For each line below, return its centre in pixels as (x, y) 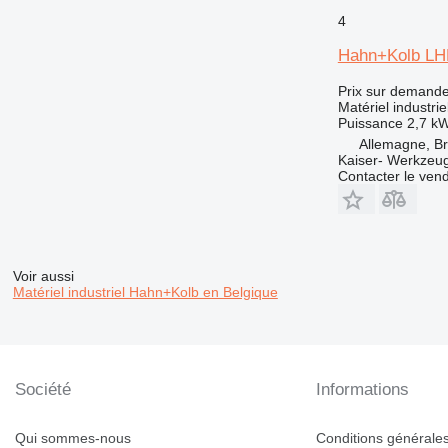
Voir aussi (43, 276)
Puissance (370, 122)
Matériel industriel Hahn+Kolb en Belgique (145, 292)
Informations (363, 390)
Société (43, 390)
